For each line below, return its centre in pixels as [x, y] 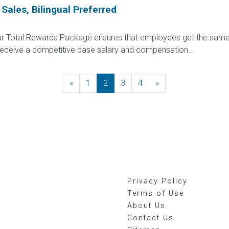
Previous [89, 83]
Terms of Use [156, 193]
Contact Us [151, 218]
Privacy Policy [157, 181]
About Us [146, 206]
